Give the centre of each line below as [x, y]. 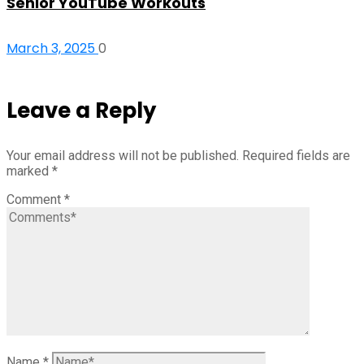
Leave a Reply [81, 110]
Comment [35, 199]
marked [29, 171]
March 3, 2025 [52, 48]
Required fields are [296, 155]
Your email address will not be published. [123, 155]
